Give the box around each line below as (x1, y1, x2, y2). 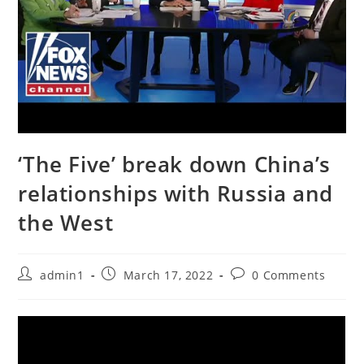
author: (17, 281, 61, 297)
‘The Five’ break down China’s (18, 149, 331, 180)
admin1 (40, 267, 84, 284)
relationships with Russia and (18, 179, 333, 209)
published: (101, 281, 165, 297)
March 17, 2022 (123, 267, 214, 284)
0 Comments (252, 267, 326, 284)
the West (18, 208, 114, 238)
